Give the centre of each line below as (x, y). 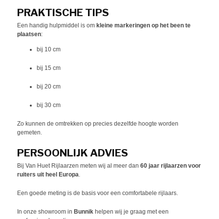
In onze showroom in (45, 212)
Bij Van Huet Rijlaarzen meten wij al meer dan (79, 166)
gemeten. (30, 133)
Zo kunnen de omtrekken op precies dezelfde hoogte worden (98, 124)
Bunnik (84, 212)
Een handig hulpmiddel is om (57, 26)
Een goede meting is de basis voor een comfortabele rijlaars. (98, 193)
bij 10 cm (49, 50)
